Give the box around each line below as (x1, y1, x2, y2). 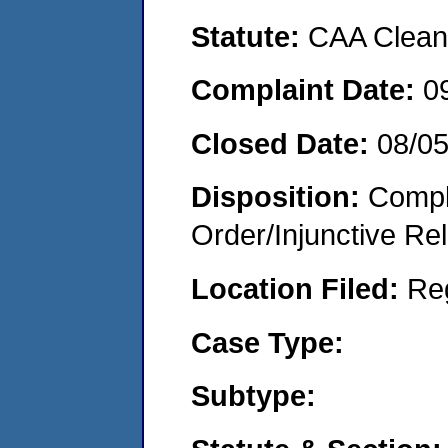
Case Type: (191, 325, 344, 359)
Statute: (191, 19, 308, 53)
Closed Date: (191, 126, 377, 160)
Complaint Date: (191, 73, 423, 107)
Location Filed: (191, 271, 407, 305)
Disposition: (191, 180, 368, 214)
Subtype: (191, 379, 316, 413)
